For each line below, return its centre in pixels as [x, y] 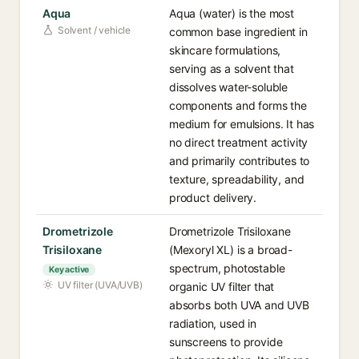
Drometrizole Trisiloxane [230, 231]
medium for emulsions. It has [242, 124]
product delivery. [213, 198]
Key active [69, 270]
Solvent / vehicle [95, 30]
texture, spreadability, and [237, 179]
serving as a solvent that [232, 69]
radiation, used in [213, 323]
